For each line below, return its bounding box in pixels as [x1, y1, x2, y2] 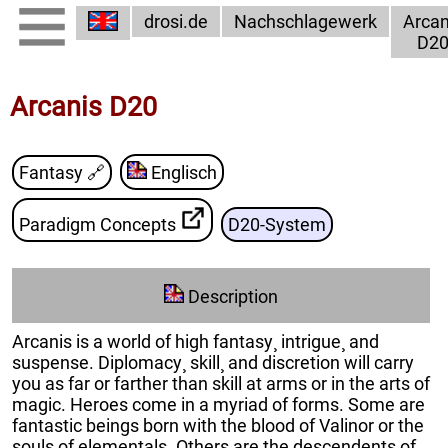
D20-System [228, 214, 326, 236]
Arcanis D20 [10, 90, 157, 123]
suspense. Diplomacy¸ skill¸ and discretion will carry [12, 351, 414, 373]
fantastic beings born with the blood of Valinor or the [12, 414, 424, 436]
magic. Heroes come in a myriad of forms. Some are [12, 393, 425, 415]
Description [188, 285, 278, 307]
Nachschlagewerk [234, 11, 377, 32]
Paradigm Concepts [19, 214, 180, 236]
